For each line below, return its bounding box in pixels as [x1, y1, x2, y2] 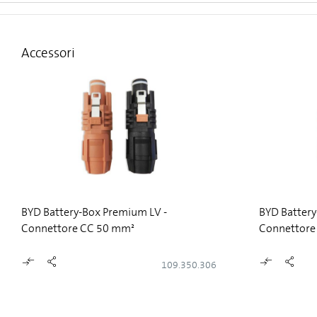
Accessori [21, 44, 75, 62]
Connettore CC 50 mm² [21, 221, 134, 236]
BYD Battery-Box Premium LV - [21, 204, 167, 219]
